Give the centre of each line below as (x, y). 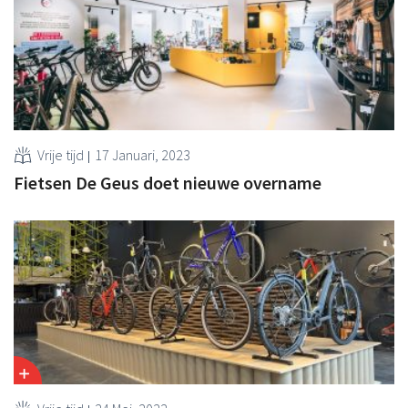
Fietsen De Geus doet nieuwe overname (168, 182)
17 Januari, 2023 (143, 154)
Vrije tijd (61, 154)
